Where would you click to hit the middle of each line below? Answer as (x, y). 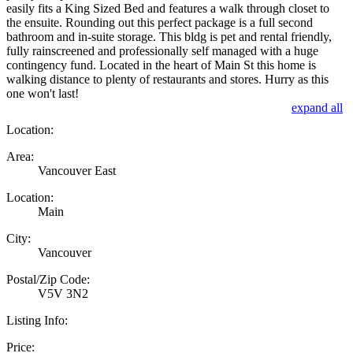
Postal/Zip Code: (48, 279)
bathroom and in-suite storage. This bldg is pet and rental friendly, (169, 36)
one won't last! (43, 93)
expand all (317, 107)
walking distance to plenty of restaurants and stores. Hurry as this (167, 79)
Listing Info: (37, 320)
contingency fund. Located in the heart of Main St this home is (161, 65)
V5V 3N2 (63, 293)
